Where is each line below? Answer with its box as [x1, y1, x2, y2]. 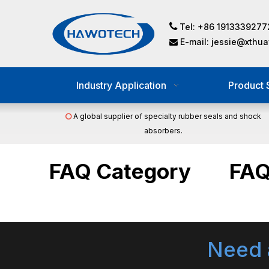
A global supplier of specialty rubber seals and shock [71, 112, 261, 121]
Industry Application [76, 79, 166, 92]
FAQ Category [49, 159, 191, 184]
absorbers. [144, 126, 183, 136]
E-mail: [178, 37, 211, 47]
